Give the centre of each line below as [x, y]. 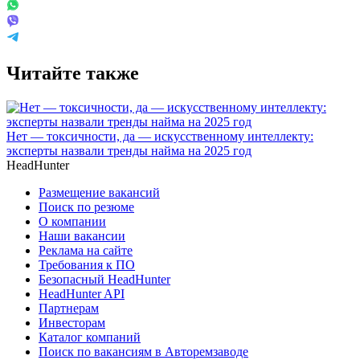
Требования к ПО [87, 264]
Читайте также [73, 73]
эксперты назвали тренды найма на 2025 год [129, 150]
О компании [72, 221]
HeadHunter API [82, 293]
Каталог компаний [90, 337]
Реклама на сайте [86, 250]
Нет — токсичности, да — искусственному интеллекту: [160, 136]
